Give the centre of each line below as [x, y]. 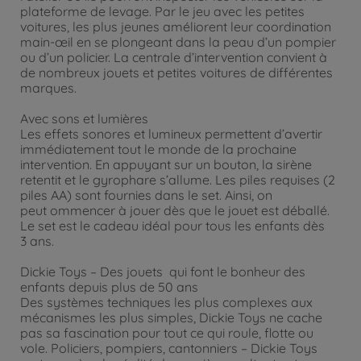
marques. [48, 88]
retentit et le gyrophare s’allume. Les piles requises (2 [178, 180]
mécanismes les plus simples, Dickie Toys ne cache [171, 317]
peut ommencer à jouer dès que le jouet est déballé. [175, 210]
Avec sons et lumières [84, 118]
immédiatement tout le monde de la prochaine [158, 149]
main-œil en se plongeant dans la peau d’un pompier [178, 42]
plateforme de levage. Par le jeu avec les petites [162, 11]
